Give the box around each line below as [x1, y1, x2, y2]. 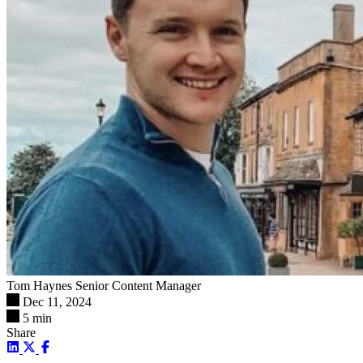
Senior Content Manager [75, 278, 201, 293]
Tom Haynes [6, 278, 72, 293]
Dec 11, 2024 [23, 294, 92, 309]
